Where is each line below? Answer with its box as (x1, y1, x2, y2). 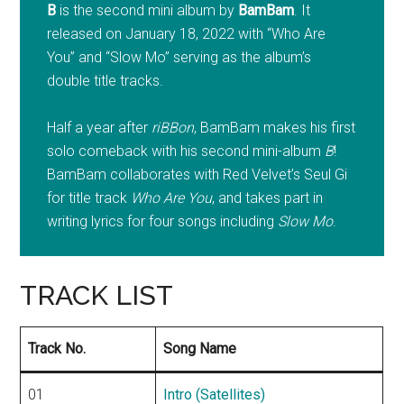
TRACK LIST (20, 280, 174, 312)
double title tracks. (47, 72, 164, 90)
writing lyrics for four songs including (47, 213, 279, 231)
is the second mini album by (56, 2, 239, 20)
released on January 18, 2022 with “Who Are (47, 25, 326, 43)
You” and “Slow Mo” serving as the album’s (47, 49, 312, 67)
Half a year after (47, 119, 152, 137)
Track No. (28, 340, 87, 358)
